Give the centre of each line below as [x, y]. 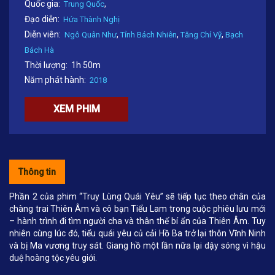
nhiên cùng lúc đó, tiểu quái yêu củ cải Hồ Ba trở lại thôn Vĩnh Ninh [137, 233]
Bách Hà [39, 50]
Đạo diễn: [42, 19]
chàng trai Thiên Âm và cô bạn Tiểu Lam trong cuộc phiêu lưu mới [137, 208]
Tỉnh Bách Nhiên [149, 34]
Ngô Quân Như [91, 34]
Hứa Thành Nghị [91, 19]
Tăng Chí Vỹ [201, 34]
